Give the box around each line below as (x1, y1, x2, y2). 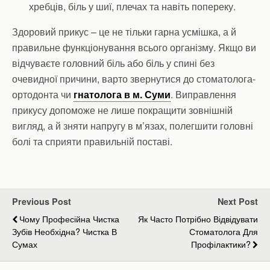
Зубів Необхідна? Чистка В (12, 225, 117, 238)
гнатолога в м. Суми (74, 87, 171, 102)
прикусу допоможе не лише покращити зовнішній (12, 103, 233, 118)
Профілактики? (191, 237, 251, 251)
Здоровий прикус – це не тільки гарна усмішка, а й (12, 25, 236, 39)
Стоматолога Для (189, 225, 258, 238)
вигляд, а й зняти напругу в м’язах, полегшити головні (12, 119, 253, 133)
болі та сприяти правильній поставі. (12, 134, 172, 149)
